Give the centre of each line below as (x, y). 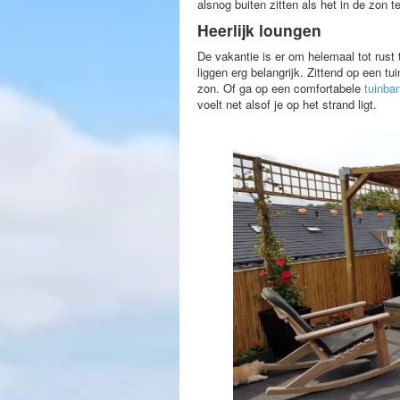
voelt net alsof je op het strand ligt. (287, 104)
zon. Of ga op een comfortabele (281, 87)
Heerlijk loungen (259, 29)
